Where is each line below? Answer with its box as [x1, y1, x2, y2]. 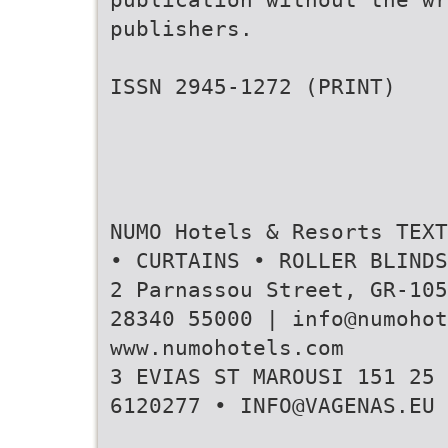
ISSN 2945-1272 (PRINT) [110, 74, 396, 99]
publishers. [110, 16, 253, 41]
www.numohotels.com [110, 335, 344, 360]
